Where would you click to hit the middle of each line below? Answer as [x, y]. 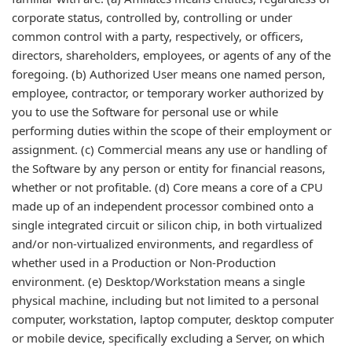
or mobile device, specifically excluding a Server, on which [168, 338]
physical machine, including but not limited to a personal [165, 300]
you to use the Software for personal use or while [145, 112]
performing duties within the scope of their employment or [172, 130]
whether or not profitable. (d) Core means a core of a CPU [167, 187]
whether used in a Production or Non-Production [144, 262]
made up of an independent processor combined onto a [163, 206]
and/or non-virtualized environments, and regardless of [162, 244]
